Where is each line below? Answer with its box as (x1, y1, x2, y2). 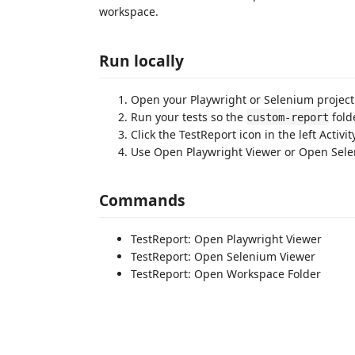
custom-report (246, 110, 329, 124)
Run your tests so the (131, 109, 246, 124)
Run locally (99, 49, 184, 71)
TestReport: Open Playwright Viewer (131, 231, 322, 246)
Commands (99, 189, 185, 211)
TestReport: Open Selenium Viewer (131, 249, 315, 264)
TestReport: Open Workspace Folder (131, 266, 321, 281)
